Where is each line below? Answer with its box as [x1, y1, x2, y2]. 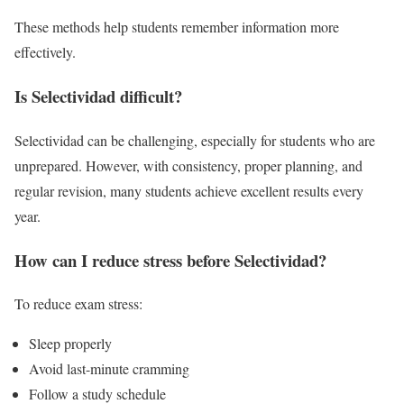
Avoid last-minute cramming [29, 359, 189, 379]
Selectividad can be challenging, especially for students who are [14, 130, 375, 150]
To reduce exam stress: [14, 294, 142, 314]
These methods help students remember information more [14, 17, 339, 37]
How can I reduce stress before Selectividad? [14, 247, 326, 272]
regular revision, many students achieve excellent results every [14, 180, 363, 200]
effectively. [14, 42, 76, 62]
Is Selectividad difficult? [14, 84, 182, 109]
